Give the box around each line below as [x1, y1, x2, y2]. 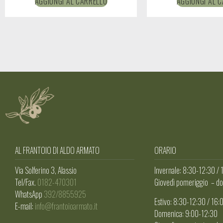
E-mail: [15, 200, 35, 213]
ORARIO [154, 144, 176, 156]
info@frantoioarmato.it [35, 200, 98, 213]
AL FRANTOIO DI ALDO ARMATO [15, 144, 100, 156]
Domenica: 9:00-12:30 [154, 207, 218, 220]
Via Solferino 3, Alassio [15, 164, 77, 177]
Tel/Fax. [15, 176, 37, 189]
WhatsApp [15, 188, 44, 201]
